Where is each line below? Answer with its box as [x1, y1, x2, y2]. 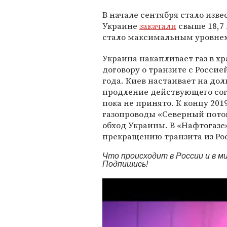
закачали [139, 20, 176, 32]
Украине [102, 20, 139, 32]
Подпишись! [102, 160, 148, 168]
